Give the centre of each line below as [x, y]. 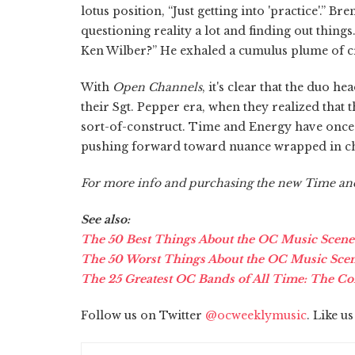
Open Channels [157, 88]
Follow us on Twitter [143, 316]
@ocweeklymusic [256, 316]
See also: [105, 220]
